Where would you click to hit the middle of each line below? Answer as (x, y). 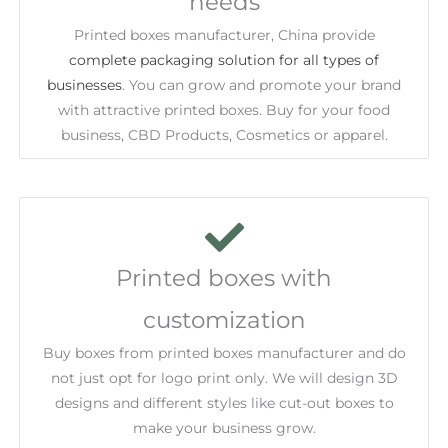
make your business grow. (224, 427)
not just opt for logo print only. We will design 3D (224, 377)
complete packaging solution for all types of (224, 59)
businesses (84, 84)
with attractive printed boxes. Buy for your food (224, 109)
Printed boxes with (224, 277)
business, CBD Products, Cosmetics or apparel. (224, 134)
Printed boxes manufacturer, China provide (224, 34)
